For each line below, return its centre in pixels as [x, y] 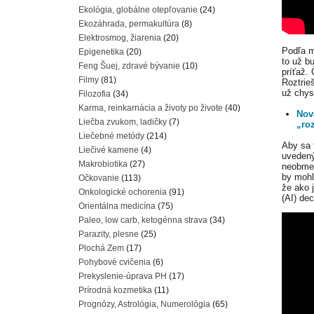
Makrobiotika [103, 164]
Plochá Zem [101, 248]
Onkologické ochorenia [123, 192]
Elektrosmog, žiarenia [120, 38]
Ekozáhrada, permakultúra [129, 24]
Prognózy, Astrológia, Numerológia [144, 304]
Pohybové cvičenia [115, 262]
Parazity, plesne [109, 234]
